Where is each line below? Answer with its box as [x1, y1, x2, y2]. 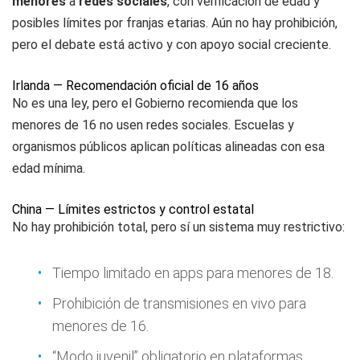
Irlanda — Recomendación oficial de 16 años [12, 78, 259, 93]
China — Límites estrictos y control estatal [12, 202, 254, 217]
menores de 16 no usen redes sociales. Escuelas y [12, 117, 294, 133]
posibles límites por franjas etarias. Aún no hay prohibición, [12, 15, 337, 31]
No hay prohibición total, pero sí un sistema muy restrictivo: [12, 219, 345, 235]
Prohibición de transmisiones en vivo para [52, 295, 306, 312]
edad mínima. [12, 161, 85, 176]
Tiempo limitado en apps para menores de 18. [52, 264, 333, 281]
